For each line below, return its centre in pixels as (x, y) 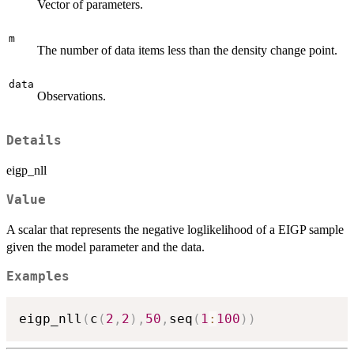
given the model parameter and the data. (105, 247)
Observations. (72, 96)
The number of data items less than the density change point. (187, 50)
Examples (38, 276)
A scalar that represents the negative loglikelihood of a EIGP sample (175, 229)
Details (34, 140)
